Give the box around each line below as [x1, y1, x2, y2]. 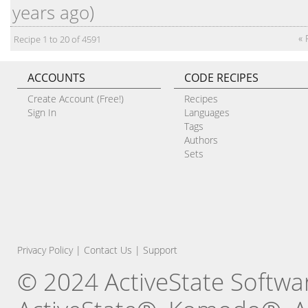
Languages [184, 106, 230, 120]
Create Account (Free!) [27, 92, 124, 106]
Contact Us [83, 243, 132, 257]
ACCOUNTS [27, 70, 85, 86]
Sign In [27, 106, 56, 120]
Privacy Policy [16, 243, 73, 257]
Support [142, 243, 177, 257]
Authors [184, 133, 218, 147]
